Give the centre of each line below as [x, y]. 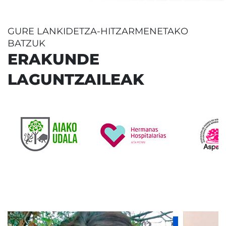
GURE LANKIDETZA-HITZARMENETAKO [98, 31]
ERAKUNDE [53, 59]
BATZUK [26, 43]
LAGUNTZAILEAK [76, 79]
